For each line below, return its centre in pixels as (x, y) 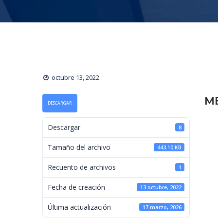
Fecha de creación (76, 187)
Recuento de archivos (82, 167)
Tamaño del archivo (79, 147)
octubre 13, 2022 (75, 77)
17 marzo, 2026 (162, 207)
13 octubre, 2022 (161, 187)
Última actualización (79, 207)
